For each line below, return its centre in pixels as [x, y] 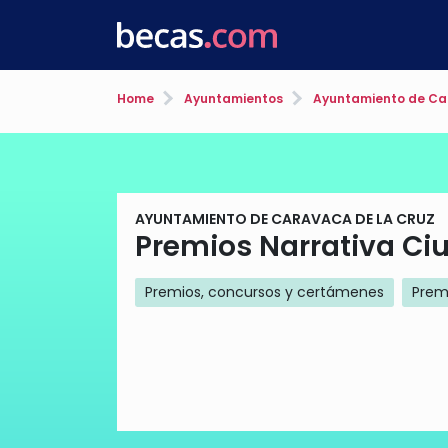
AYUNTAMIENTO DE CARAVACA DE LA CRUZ [285, 219]
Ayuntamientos [232, 98]
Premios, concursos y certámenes [264, 292]
